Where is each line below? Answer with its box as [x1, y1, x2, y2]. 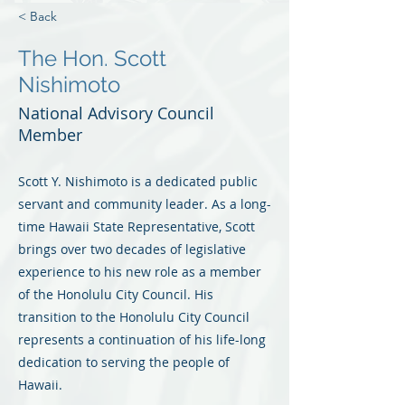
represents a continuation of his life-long [18, 331, 266, 348]
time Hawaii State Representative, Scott [18, 218, 255, 235]
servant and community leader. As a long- [18, 195, 271, 212]
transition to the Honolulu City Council [18, 308, 250, 325]
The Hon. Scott [18, 45, 166, 71]
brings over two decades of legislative [18, 240, 246, 258]
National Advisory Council [18, 102, 214, 124]
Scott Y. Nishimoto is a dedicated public [18, 173, 258, 190]
